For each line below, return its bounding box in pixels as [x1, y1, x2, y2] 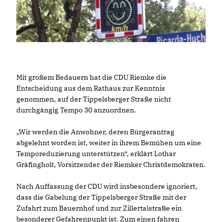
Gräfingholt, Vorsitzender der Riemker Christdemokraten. [16, 160, 206, 169]
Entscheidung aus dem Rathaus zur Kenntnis [16, 83, 165, 93]
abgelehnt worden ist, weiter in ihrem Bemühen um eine [16, 138, 201, 147]
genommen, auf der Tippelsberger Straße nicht [16, 94, 171, 104]
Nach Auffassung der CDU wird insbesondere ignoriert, [16, 181, 197, 191]
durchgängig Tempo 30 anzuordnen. [16, 105, 136, 114]
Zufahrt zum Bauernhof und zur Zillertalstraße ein [16, 203, 182, 213]
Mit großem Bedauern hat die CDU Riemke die [16, 72, 166, 82]
